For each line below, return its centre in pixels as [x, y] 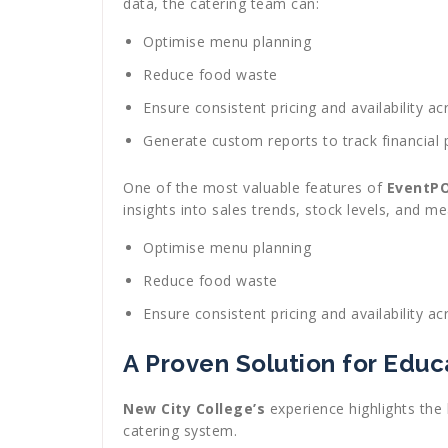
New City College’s [194, 409]
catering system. [180, 431]
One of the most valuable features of [255, 188]
